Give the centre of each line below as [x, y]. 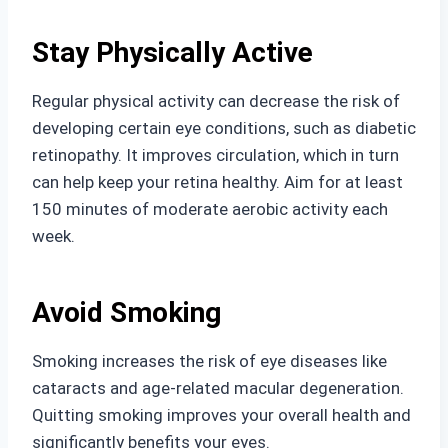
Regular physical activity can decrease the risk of [216, 101]
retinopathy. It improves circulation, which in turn [215, 155]
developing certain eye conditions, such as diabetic [224, 128]
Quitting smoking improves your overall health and [221, 415]
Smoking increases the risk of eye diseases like [209, 361]
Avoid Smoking [126, 312]
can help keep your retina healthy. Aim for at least [217, 182]
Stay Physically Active [172, 52]
